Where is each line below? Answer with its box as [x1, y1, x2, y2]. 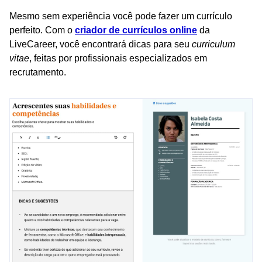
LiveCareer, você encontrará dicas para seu [9, 39, 192, 49]
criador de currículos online [75, 25, 197, 35]
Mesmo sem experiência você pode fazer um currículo [9, 11, 232, 21]
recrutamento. [9, 67, 66, 77]
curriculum [192, 39, 235, 49]
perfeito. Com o [9, 25, 75, 35]
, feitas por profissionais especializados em [29, 53, 207, 63]
